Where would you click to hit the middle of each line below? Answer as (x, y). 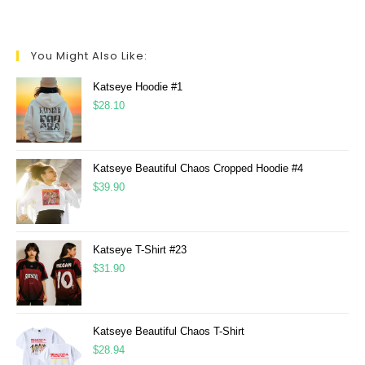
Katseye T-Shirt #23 (140, 250)
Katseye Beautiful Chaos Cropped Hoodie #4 (198, 168)
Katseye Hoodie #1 (138, 87)
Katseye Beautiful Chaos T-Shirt (169, 331)
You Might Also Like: (89, 56)
